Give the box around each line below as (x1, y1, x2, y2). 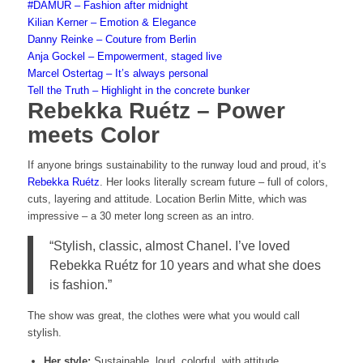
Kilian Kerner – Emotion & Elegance (27, 16, 196, 29)
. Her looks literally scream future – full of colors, (99, 176, 328, 189)
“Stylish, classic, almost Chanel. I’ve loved (49, 237, 290, 253)
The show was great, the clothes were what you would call (27, 309, 300, 322)
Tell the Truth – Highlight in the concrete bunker (27, 84, 250, 97)
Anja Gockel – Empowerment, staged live (27, 50, 222, 63)
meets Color (27, 122, 160, 148)
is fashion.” (49, 276, 112, 292)
